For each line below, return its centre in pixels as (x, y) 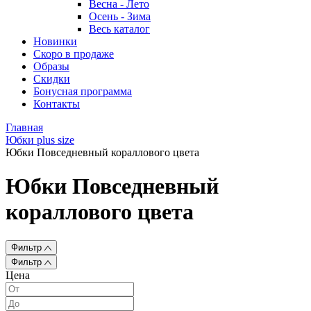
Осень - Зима (120, 16)
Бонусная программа (83, 91)
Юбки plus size (40, 140)
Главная (24, 127)
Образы (51, 66)
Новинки (55, 41)
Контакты (57, 104)
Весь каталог (119, 29)
